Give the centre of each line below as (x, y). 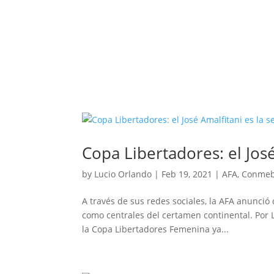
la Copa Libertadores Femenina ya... (156, 229)
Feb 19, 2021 (187, 174)
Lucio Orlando (123, 174)
